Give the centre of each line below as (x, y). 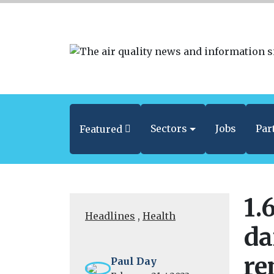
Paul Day (134, 261)
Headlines (110, 216)
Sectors (169, 129)
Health (159, 216)
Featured (101, 129)
